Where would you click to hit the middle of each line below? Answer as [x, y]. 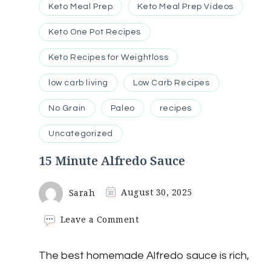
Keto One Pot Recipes [95, 32]
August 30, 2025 [157, 192]
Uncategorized [81, 133]
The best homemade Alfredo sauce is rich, [144, 255]
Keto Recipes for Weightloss [109, 57]
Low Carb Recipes [171, 83]
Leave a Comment [100, 219]
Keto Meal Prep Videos [186, 6]
